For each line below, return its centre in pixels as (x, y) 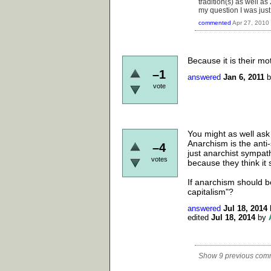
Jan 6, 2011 (244, 77)
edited (198, 217)
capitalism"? (211, 191)
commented (215, 23)
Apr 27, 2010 (251, 23)
